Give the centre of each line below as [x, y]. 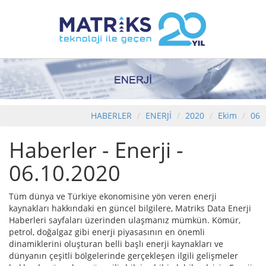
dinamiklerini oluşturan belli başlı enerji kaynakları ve [116, 244]
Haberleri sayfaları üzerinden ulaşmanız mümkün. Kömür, [125, 220]
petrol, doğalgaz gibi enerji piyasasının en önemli [107, 232]
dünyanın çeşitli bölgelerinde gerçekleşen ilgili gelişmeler [123, 256]
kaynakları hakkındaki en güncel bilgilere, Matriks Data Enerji [130, 208]
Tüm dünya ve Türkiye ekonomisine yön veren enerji [113, 197]
